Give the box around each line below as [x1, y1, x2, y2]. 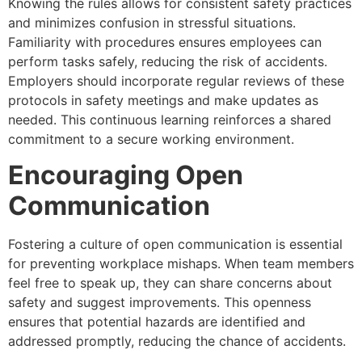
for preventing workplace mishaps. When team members [8, 255, 354, 272]
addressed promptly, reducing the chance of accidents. [8, 333, 346, 350]
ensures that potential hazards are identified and [8, 314, 305, 330]
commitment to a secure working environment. [8, 130, 294, 147]
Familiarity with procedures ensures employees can [8, 33, 322, 50]
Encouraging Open [8, 159, 243, 192]
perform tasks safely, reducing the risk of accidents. [8, 53, 327, 69]
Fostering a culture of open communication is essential [8, 236, 343, 253]
